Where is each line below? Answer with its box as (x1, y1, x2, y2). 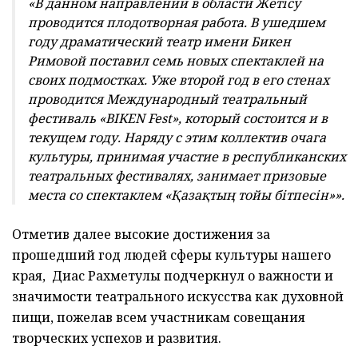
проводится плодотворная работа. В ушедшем (28, 14, 325, 32)
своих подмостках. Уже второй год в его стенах (28, 71, 329, 89)
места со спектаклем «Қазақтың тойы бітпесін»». (28, 186, 344, 205)
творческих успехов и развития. (12, 329, 221, 348)
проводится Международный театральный (28, 90, 307, 109)
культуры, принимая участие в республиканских (28, 148, 346, 166)
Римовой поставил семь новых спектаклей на (28, 52, 324, 70)
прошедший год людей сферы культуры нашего (12, 246, 331, 265)
